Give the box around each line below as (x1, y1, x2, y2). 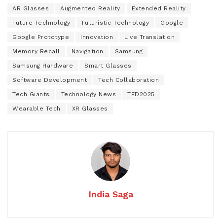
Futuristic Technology (81, 19, 149, 26)
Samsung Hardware (12, 62, 73, 69)
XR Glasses (72, 105, 108, 112)
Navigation (71, 47, 104, 55)
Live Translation (124, 33, 175, 40)
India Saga (88, 188, 133, 199)
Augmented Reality (60, 4, 120, 12)
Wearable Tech (12, 105, 61, 112)
